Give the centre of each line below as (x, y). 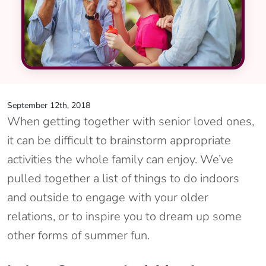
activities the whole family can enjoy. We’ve (120, 160)
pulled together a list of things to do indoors (123, 179)
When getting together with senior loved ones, (131, 122)
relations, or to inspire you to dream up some (124, 217)
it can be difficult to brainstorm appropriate (119, 141)
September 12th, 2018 (49, 106)
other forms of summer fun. (78, 236)
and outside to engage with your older (108, 198)
